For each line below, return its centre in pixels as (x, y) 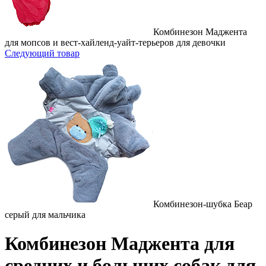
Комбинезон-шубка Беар (203, 204)
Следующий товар (42, 53)
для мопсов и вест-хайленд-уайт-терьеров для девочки (115, 42)
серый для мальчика (45, 215)
